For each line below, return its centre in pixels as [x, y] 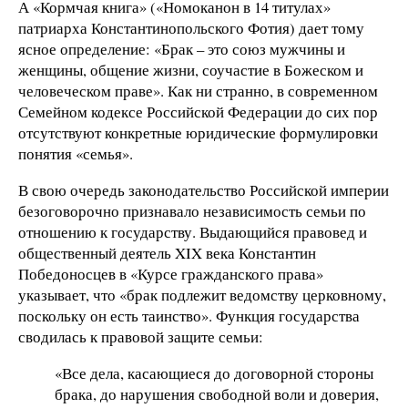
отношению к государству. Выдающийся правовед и [193, 231]
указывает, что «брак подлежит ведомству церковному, [202, 294]
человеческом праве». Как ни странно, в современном [198, 91]
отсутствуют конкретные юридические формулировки [198, 133]
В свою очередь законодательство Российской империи [204, 189]
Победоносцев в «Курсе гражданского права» [171, 273]
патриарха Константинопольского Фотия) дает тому [191, 28]
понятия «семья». [76, 154]
